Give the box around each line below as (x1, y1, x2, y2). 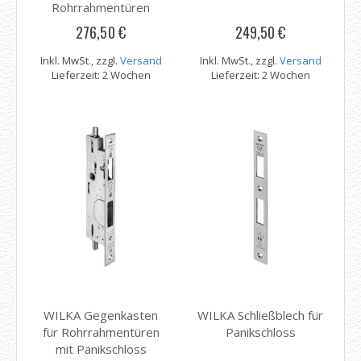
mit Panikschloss (55, 341, 147, 357)
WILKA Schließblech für (197, 307, 323, 323)
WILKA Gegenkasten (44, 307, 158, 323)
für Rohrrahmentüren (42, 324, 160, 340)
